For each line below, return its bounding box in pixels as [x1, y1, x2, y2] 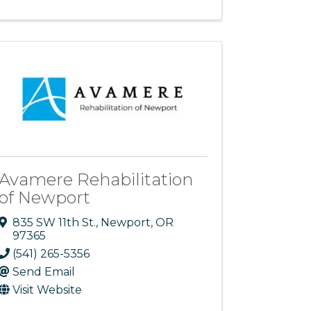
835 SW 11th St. [12, 216, 96, 230]
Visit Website [12, 283, 83, 297]
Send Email [12, 265, 76, 279]
